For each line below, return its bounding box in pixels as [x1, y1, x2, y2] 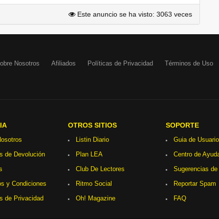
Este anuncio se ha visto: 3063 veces [75, 10, 192, 18]
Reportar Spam [174, 180, 216, 187]
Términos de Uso [164, 60, 213, 67]
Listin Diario [76, 136, 109, 143]
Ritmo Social [76, 180, 112, 187]
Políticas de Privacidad [87, 60, 153, 67]
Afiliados [51, 60, 76, 67]
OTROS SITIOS [68, 121, 117, 129]
